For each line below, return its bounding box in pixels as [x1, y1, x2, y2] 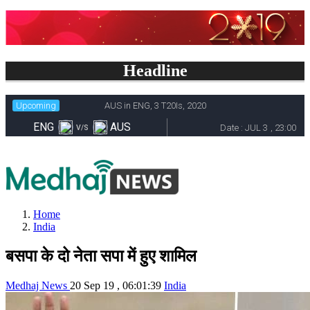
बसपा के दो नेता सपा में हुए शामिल [6, 246, 197, 265]
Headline [122, 62, 188, 80]
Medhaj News [6, 279, 70, 291]
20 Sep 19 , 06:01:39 [70, 279, 161, 291]
